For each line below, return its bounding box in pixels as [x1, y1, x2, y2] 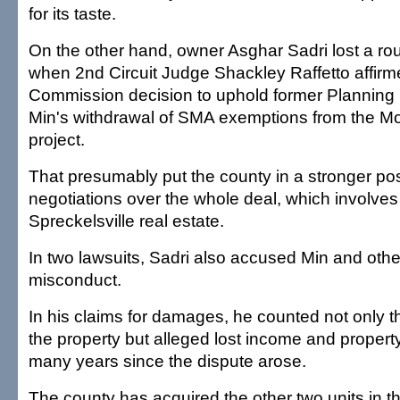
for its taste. [29, 4, 116, 23]
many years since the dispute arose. [29, 351, 306, 371]
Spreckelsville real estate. [29, 211, 224, 230]
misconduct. [29, 270, 121, 289]
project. [29, 129, 85, 149]
